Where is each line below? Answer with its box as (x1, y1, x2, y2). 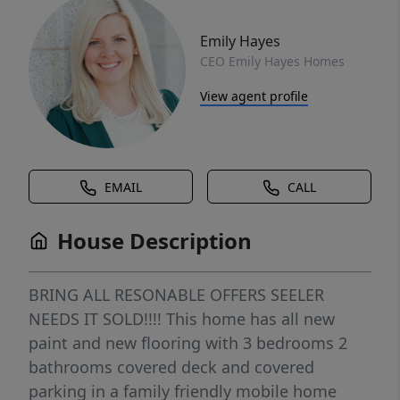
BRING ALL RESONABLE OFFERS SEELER (29, 284, 324, 305)
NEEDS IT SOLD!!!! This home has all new (29, 308, 335, 329)
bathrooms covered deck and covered (29, 356, 314, 378)
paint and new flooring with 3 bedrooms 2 (29, 332, 347, 354)
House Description (57, 226, 252, 255)
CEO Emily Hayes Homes (200, 52, 345, 70)
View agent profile (200, 87, 308, 104)
